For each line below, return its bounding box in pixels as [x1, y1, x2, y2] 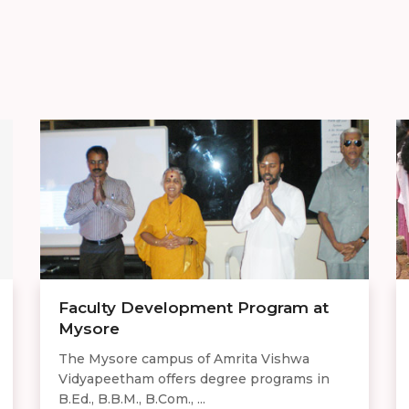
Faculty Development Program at [58, 298, 329, 317]
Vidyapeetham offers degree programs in [58, 370, 330, 387]
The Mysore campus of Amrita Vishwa [58, 350, 309, 367]
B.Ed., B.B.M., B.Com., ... [58, 390, 205, 407]
